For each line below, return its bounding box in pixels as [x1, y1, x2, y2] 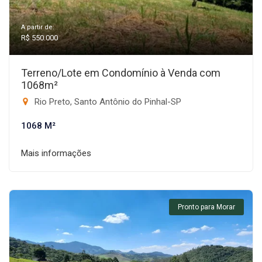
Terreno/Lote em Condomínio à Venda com [21, 67, 220, 79]
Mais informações [21, 148, 91, 158]
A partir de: [21, 23, 54, 31]
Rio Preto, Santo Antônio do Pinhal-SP [32, 96, 181, 107]
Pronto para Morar [178, 203, 235, 211]
